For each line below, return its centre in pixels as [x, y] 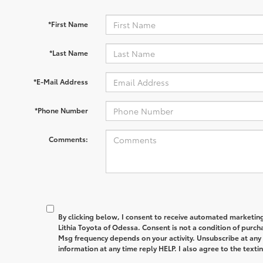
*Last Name [68, 53]
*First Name [68, 24]
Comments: [68, 139]
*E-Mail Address [60, 81]
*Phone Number [61, 110]
